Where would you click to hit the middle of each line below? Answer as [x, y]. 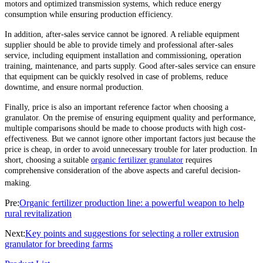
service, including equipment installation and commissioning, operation [123, 55]
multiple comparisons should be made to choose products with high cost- [125, 128]
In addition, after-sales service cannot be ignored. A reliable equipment [122, 34]
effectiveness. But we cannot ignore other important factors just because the [130, 139]
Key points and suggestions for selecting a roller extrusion [132, 233]
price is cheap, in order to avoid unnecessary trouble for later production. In [131, 149]
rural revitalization [38, 213]
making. [18, 183]
